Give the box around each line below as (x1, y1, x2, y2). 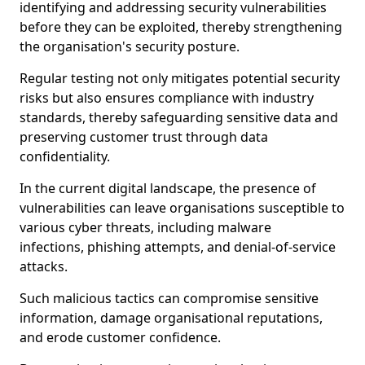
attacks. (20, 257, 68, 275)
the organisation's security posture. (20, 37, 240, 55)
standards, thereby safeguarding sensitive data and (20, 108, 338, 126)
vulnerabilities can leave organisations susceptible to (20, 199, 345, 217)
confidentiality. (20, 147, 110, 165)
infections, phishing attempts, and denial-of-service (20, 238, 336, 256)
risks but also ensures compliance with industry (20, 89, 314, 107)
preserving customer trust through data (20, 128, 268, 146)
